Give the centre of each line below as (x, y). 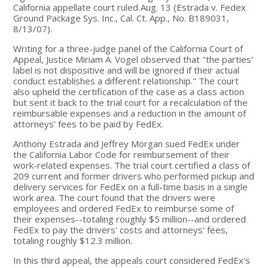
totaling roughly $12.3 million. (73, 240)
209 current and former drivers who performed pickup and (134, 176)
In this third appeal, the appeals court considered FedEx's (132, 260)
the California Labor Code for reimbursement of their (122, 154)
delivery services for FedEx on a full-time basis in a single (131, 186)
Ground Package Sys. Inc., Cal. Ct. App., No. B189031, (121, 18)
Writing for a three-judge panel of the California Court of (128, 48)
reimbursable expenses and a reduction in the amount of (130, 113)
